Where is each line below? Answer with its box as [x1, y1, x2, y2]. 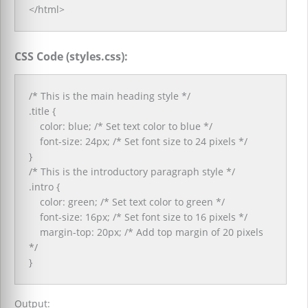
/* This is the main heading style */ [29, 89, 190, 103]
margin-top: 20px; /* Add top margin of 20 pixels [29, 225, 263, 239]
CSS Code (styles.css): [14, 49, 128, 65]
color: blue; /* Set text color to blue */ [29, 120, 212, 133]
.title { [29, 104, 56, 118]
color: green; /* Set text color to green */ [29, 195, 225, 209]
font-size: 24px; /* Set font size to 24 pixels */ [29, 135, 247, 148]
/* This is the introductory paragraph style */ [29, 165, 235, 179]
